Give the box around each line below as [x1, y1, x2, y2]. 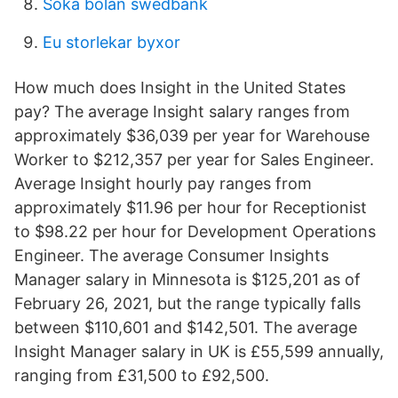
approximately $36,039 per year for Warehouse [14, 126, 370, 145]
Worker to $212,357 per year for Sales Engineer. [14, 150, 374, 169]
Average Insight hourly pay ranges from [14, 174, 312, 193]
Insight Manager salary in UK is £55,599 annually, [14, 342, 384, 361]
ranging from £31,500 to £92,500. [14, 366, 269, 385]
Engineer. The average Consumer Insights [14, 246, 329, 265]
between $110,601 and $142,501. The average [14, 318, 357, 337]
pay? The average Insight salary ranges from [14, 102, 350, 121]
